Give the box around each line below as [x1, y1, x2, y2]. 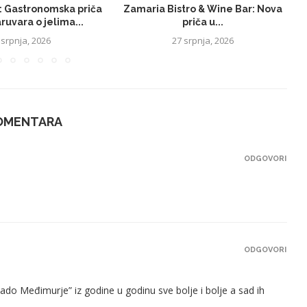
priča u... [182, 16, 223, 27]
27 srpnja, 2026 [171, 34, 234, 47]
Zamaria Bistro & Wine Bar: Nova [123, 3, 282, 14]
